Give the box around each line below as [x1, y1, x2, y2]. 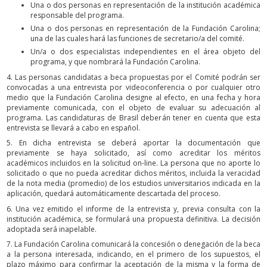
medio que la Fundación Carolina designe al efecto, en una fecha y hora [7, 92, 260, 103]
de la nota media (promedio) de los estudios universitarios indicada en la [7, 178, 260, 189]
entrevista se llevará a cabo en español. [7, 122, 140, 133]
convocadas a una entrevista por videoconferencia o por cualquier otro [7, 82, 260, 92]
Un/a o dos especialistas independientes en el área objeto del [30, 46, 260, 57]
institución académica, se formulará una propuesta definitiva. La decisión [7, 213, 260, 224]
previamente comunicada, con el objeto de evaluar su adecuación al [7, 102, 260, 113]
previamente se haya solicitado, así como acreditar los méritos [7, 148, 260, 159]
